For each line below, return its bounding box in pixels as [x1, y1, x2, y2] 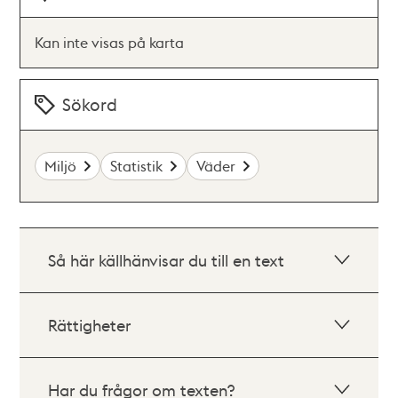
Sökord [62, 93, 118, 115]
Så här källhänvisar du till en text [48, 250, 285, 270]
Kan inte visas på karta [35, 33, 185, 52]
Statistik [110, 156, 163, 175]
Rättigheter [48, 314, 131, 335]
